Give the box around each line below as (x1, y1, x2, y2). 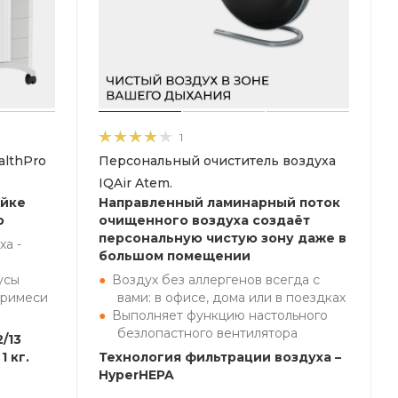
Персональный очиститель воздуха (99, 153, 336, 169)
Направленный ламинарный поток (99, 195, 340, 211)
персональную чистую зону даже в (99, 230, 346, 246)
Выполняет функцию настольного (112, 307, 328, 323)
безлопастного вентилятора (117, 325, 298, 341)
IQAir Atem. (99, 175, 172, 191)
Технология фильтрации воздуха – (99, 349, 341, 365)
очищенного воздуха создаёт (99, 212, 310, 228)
